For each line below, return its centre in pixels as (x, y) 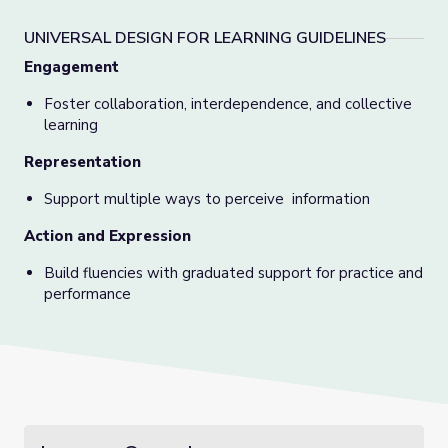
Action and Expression (107, 236)
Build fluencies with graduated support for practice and (233, 273)
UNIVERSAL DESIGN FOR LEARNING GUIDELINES (205, 38)
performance (87, 294)
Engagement (71, 67)
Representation (82, 162)
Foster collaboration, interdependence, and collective (228, 104)
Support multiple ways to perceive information (207, 199)
